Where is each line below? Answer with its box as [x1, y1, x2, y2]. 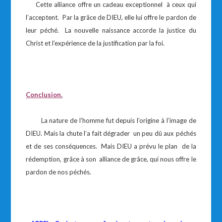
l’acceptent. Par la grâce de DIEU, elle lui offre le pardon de [26, 13, 196, 21]
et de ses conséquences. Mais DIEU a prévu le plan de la [26, 142, 196, 150]
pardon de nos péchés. [26, 168, 92, 176]
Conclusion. [26, 91, 63, 99]
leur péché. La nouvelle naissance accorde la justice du [26, 26, 196, 34]
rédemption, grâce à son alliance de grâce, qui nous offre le [26, 155, 196, 163]
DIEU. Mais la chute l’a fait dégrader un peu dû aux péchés [26, 129, 196, 137]
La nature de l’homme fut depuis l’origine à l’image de [26, 116, 196, 124]
